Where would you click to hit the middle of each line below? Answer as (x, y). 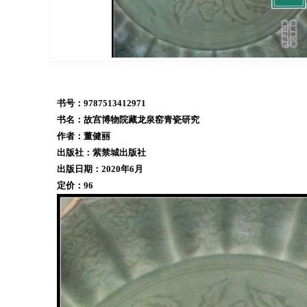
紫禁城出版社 (119, 152)
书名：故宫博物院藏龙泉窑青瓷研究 (128, 120)
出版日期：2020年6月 (100, 169)
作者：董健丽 (84, 136)
